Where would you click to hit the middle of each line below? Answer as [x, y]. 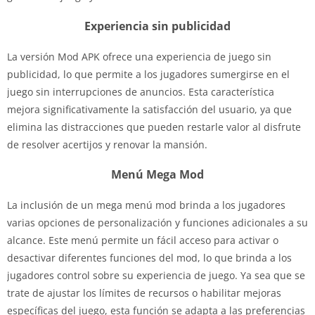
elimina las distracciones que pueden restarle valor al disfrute [154, 127]
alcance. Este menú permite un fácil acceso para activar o [143, 240]
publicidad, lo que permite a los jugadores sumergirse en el [148, 74]
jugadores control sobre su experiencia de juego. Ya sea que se [156, 275]
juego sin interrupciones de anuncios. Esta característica [141, 91]
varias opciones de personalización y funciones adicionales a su [157, 222]
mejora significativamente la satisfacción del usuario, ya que [149, 109]
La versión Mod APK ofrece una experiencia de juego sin [139, 56]
